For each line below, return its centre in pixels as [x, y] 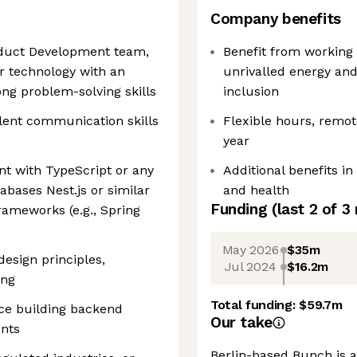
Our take [241, 322]
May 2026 [250, 249]
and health [256, 190]
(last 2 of [306, 209]
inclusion [251, 91]
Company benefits [276, 19]
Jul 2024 [250, 266]
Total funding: [255, 305]
